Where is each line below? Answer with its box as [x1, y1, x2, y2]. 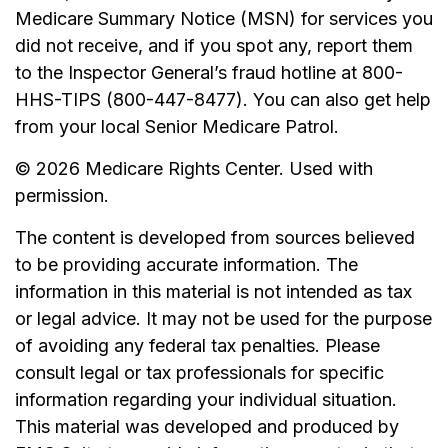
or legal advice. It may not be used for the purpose [15, 308, 432, 329]
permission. [15, 185, 109, 206]
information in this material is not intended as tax [15, 281, 412, 302]
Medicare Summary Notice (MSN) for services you [15, 8, 433, 29]
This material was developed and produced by [15, 416, 399, 437]
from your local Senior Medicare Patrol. [15, 116, 339, 137]
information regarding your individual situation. [15, 389, 397, 410]
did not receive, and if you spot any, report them [15, 35, 413, 56]
